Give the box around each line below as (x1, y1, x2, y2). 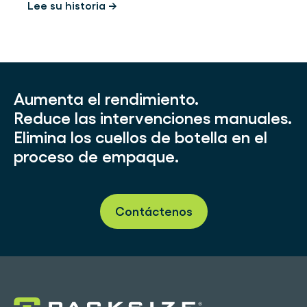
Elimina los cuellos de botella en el (14, 127, 267, 147)
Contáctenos (114, 204, 193, 219)
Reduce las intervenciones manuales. (14, 108, 292, 128)
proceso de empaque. (14, 146, 179, 167)
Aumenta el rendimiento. (14, 88, 199, 109)
